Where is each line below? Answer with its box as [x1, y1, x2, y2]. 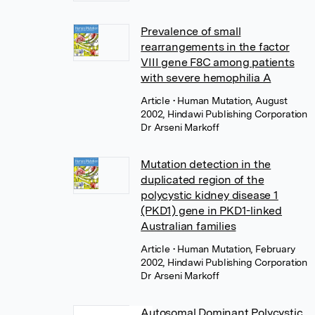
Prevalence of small [141, 25, 241, 38]
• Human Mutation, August [172, 95, 288, 106]
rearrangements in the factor [141, 40, 290, 53]
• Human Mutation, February [172, 243, 295, 255]
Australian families [141, 219, 236, 233]
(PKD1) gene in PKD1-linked [141, 204, 283, 217]
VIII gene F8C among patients [141, 56, 295, 69]
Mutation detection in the [141, 157, 271, 171]
